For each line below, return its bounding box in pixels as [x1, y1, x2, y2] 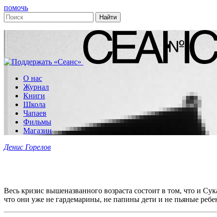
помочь [4, 3, 28, 12]
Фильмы [23, 118, 51, 126]
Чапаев [23, 109, 46, 117]
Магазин [23, 126, 52, 135]
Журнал [23, 83, 49, 91]
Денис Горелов [4, 143, 51, 151]
